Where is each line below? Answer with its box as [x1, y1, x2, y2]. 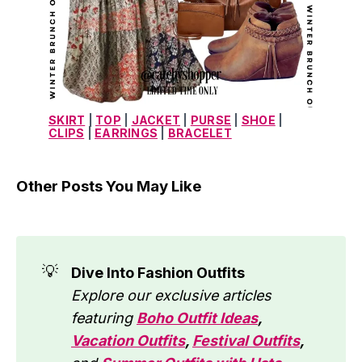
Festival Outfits [192, 332, 300, 350]
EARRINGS [95, 126, 158, 141]
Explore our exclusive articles [71, 287, 271, 305]
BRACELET [167, 126, 232, 141]
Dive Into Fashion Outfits [71, 264, 245, 282]
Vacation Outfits [71, 332, 185, 350]
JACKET [131, 113, 180, 128]
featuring [71, 309, 137, 327]
